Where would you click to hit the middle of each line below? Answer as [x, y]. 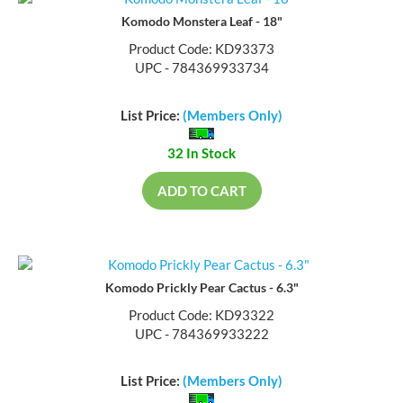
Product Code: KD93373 [201, 51]
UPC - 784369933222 [201, 335]
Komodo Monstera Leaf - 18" [201, 23]
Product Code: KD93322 [201, 316]
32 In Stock [201, 154]
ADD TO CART [201, 192]
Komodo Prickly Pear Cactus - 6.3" [201, 289]
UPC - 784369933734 [201, 70]
